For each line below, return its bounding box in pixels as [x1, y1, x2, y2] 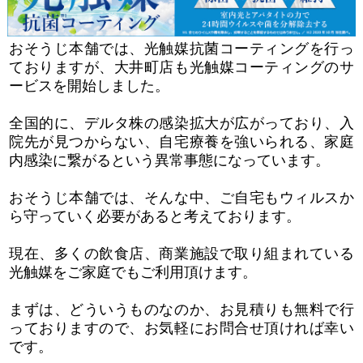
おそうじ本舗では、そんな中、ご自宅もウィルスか [9, 189, 354, 206]
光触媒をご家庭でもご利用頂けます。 [9, 263, 258, 280]
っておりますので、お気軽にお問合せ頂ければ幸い [9, 319, 354, 336]
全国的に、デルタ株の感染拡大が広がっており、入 [9, 114, 354, 131]
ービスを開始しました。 [9, 77, 170, 94]
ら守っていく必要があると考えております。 [9, 207, 301, 224]
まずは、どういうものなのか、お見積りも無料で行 [9, 301, 354, 318]
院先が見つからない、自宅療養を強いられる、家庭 [9, 133, 354, 150]
